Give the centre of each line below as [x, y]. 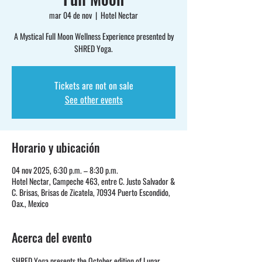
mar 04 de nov [70, 15]
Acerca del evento [52, 237]
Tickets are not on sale [94, 85]
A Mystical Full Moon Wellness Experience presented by [94, 36]
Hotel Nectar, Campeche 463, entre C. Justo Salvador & [93, 181]
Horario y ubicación [56, 147]
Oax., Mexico [30, 203]
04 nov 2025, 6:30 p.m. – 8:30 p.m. [65, 170]
